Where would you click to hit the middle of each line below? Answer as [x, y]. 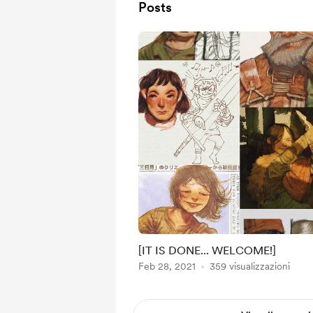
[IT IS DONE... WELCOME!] [207, 250]
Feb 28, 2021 [167, 266]
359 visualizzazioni [250, 266]
